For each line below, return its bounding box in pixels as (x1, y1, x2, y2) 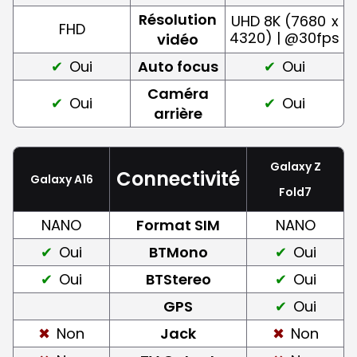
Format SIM (136, 214, 220, 235)
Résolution (139, 9, 217, 29)
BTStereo (145, 269, 211, 289)
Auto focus (137, 56, 218, 76)
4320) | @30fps (229, 27, 339, 48)
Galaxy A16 (29, 171, 93, 187)
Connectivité (116, 165, 240, 192)
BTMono (148, 241, 208, 262)
